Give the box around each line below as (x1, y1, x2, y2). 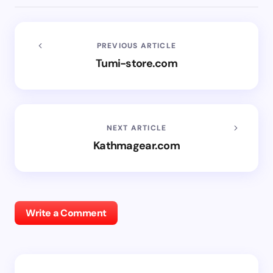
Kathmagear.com (93, 138, 180, 153)
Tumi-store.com (96, 55, 177, 71)
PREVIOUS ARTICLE (96, 40, 177, 51)
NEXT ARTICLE (106, 122, 167, 133)
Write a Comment (26, 206, 107, 219)
